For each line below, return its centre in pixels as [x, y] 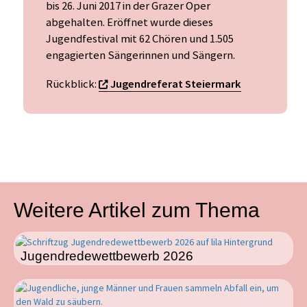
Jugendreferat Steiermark [176, 84]
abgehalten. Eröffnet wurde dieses [130, 23]
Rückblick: [72, 84]
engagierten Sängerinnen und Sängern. [140, 56]
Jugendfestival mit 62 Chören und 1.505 [140, 39]
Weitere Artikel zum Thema [137, 210]
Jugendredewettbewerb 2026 [107, 256]
